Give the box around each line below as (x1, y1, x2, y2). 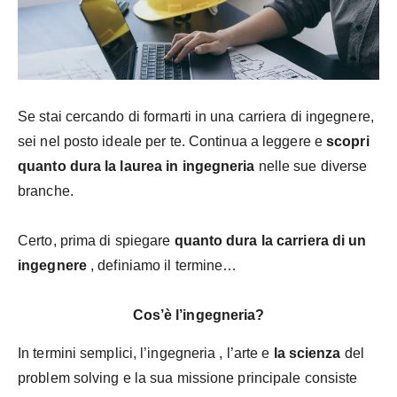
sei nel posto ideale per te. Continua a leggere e (18, 133, 327, 149)
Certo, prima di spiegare (18, 232, 175, 248)
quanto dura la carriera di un (174, 232, 367, 248)
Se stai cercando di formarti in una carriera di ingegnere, (18, 108, 374, 124)
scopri (326, 133, 370, 149)
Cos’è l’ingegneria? (132, 307, 265, 323)
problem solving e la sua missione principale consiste (18, 370, 358, 385)
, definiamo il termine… (86, 257, 237, 273)
